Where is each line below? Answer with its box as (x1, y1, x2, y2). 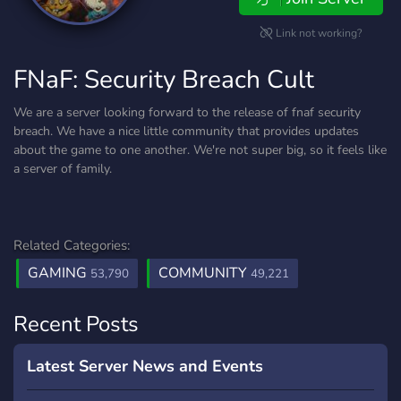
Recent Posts (13, 310, 139, 338)
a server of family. (13, 160, 112, 177)
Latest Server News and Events (27, 355, 263, 377)
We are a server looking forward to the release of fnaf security (13, 104, 361, 121)
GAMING (28, 263, 90, 283)
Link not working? (273, 26, 363, 40)
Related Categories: (13, 236, 130, 254)
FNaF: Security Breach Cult (13, 63, 314, 97)
